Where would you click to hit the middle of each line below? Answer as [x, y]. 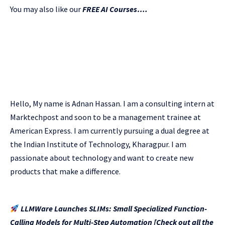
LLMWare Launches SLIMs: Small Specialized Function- [113, 208]
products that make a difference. [65, 171]
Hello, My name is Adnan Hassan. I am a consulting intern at [112, 103]
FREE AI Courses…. [115, 9]
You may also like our [46, 9]
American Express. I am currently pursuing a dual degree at [110, 131]
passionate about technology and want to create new [102, 158]
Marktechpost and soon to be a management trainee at [105, 117]
